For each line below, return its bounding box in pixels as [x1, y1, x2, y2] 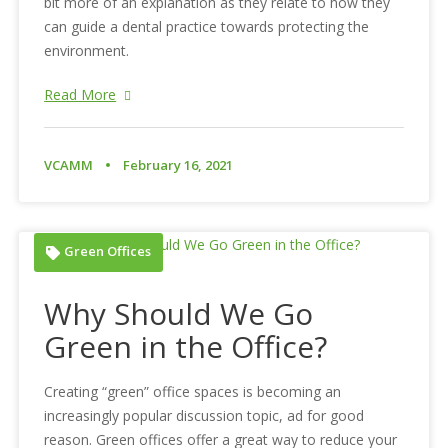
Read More [44, 84, 117, 104]
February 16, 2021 [123, 155, 234, 174]
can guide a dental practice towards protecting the [44, 16, 370, 36]
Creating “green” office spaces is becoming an [44, 381, 342, 401]
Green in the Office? [44, 325, 328, 367]
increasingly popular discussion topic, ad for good [44, 405, 365, 425]
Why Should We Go [44, 292, 314, 334]
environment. [44, 40, 130, 60]
